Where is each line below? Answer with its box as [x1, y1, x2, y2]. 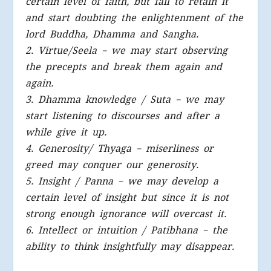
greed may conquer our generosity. [25, 158, 199, 171]
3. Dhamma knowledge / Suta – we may [25, 93, 224, 106]
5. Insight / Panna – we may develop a [25, 174, 219, 188]
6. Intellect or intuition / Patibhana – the [25, 223, 228, 237]
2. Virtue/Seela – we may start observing [25, 44, 228, 57]
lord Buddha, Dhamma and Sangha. [25, 27, 199, 41]
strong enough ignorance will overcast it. [25, 207, 227, 220]
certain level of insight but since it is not [25, 191, 229, 204]
